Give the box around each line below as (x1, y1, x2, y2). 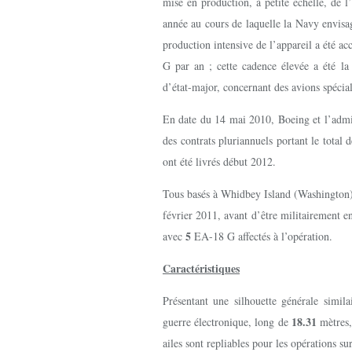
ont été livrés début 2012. (163, 154, 276, 169)
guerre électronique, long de (163, 314, 291, 329)
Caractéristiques (163, 260, 240, 277)
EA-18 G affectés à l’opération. (194, 229, 336, 244)
